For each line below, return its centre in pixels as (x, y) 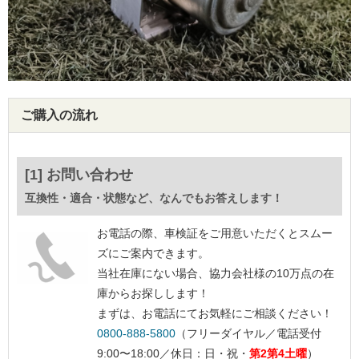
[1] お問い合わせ (79, 175)
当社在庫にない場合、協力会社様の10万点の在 (216, 273)
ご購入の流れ (59, 115)
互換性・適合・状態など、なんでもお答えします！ (154, 198)
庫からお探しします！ (153, 293)
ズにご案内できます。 (153, 253)
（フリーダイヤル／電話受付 (248, 333)
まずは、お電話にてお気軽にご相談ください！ (215, 313)
